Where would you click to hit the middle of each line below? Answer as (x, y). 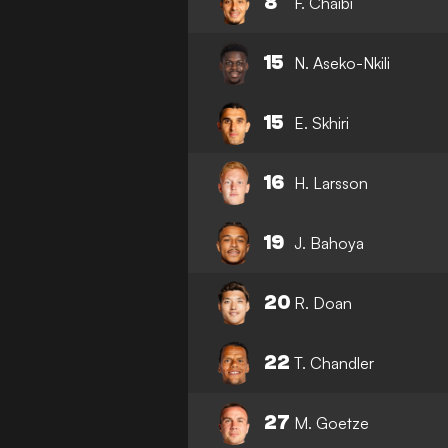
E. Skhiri (322, 122)
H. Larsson (331, 182)
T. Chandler (334, 362)
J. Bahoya (329, 242)
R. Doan (323, 302)
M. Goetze (332, 422)
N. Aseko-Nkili (342, 62)
